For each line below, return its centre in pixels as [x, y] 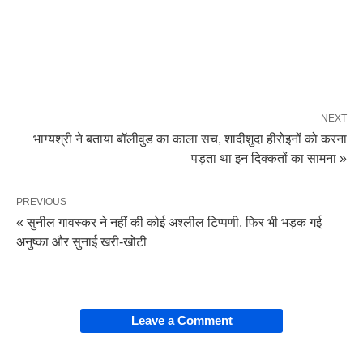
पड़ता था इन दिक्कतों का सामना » [269, 158]
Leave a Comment [181, 320]
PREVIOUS [41, 201]
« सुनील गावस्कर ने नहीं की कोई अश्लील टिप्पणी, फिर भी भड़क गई [169, 222]
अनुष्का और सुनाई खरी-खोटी [81, 241]
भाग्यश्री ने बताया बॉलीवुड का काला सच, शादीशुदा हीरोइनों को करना [190, 139]
